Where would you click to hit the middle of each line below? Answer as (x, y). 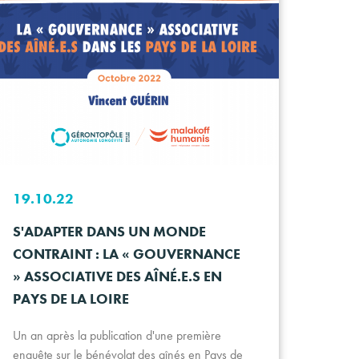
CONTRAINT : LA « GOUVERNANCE (126, 253)
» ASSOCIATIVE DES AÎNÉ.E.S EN (117, 276)
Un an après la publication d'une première (117, 335)
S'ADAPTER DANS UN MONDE (109, 231)
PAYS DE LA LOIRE (71, 298)
